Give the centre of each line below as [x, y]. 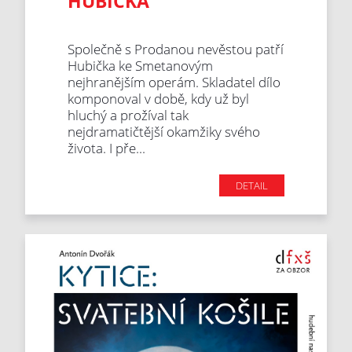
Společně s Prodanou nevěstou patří [176, 49]
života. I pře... [107, 148]
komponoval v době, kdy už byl [159, 98]
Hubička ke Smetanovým [141, 65]
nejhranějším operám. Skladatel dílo [174, 82]
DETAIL [251, 185]
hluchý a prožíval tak [128, 115]
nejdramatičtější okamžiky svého [164, 131]
